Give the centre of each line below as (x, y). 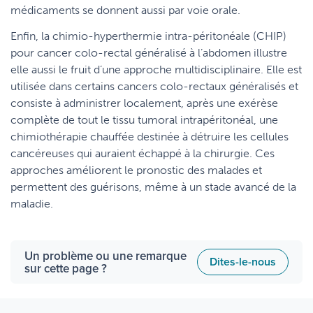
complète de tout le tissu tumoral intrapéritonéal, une (144, 120)
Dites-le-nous (243, 262)
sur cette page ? (66, 268)
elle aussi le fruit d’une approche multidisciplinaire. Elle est (156, 70)
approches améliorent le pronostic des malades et (136, 170)
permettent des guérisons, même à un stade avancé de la (153, 187)
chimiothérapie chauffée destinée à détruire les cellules (150, 137)
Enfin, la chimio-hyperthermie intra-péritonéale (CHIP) (148, 36)
